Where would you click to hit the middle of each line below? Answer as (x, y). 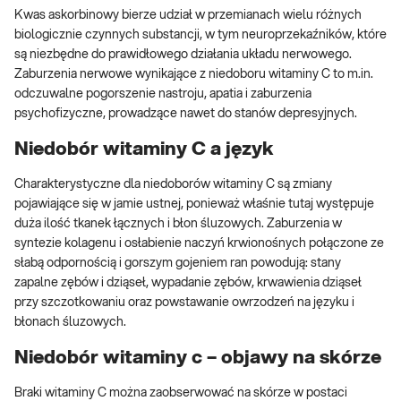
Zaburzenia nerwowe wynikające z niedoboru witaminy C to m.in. (194, 75)
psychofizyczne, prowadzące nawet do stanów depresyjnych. (186, 114)
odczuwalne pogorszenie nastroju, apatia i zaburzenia (163, 94)
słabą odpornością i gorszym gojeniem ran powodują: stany (178, 264)
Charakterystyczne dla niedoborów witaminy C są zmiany (173, 185)
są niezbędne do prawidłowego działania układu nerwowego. (183, 55)
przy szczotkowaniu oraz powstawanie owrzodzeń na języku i (184, 303)
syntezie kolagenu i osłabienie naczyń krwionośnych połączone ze (199, 244)
